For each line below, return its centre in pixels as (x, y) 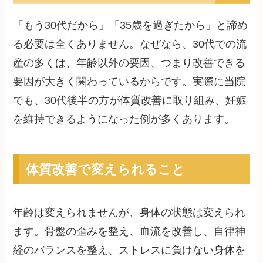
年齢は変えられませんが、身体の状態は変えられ (129, 212)
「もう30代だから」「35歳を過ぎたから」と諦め (131, 25)
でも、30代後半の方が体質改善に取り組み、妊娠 (130, 100)
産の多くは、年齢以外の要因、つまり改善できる (129, 63)
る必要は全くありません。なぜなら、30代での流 (130, 44)
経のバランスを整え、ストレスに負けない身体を (129, 250)
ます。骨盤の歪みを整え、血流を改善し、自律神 (129, 231)
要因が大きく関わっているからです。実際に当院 (129, 81)
